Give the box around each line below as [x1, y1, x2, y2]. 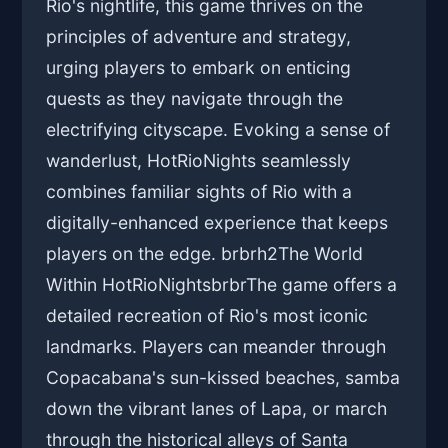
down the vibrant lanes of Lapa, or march [46, 398, 388, 420]
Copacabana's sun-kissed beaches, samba [46, 367, 401, 389]
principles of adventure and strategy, [46, 26, 352, 48]
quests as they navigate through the [46, 88, 344, 110]
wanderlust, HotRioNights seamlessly [46, 150, 352, 172]
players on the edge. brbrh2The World [46, 243, 364, 265]
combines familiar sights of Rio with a [46, 181, 353, 203]
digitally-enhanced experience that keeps [46, 212, 389, 234]
